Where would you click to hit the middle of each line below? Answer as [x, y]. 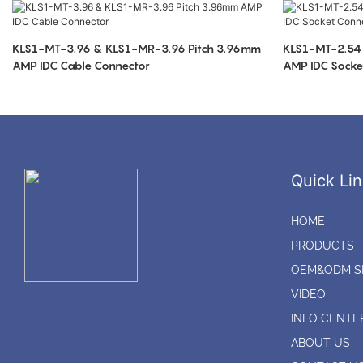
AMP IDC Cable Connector [81, 66]
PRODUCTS [322, 246]
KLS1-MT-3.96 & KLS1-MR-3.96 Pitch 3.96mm [137, 49]
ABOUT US [320, 343]
